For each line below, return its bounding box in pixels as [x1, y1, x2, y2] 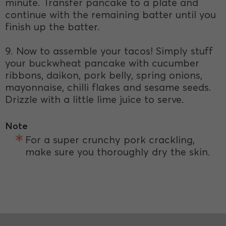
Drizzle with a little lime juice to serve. [5, 93, 184, 105]
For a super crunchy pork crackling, [25, 133, 195, 146]
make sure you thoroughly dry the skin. [25, 145, 210, 158]
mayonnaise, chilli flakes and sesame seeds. [5, 81, 211, 93]
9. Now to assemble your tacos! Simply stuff [5, 44, 213, 57]
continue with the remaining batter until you [5, 8, 216, 21]
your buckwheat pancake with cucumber [5, 56, 199, 69]
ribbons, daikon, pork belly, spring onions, [5, 69, 202, 81]
